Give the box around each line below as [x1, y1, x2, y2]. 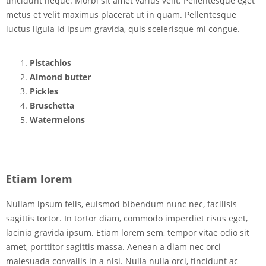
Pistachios [30, 57, 71, 69]
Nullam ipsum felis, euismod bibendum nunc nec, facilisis [6, 198, 237, 210]
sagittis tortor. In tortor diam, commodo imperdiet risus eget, [6, 213, 248, 224]
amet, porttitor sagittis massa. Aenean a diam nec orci [6, 241, 221, 253]
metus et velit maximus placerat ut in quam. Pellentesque [6, 9, 236, 21]
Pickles [30, 85, 58, 97]
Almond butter [30, 71, 91, 83]
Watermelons [30, 114, 85, 126]
